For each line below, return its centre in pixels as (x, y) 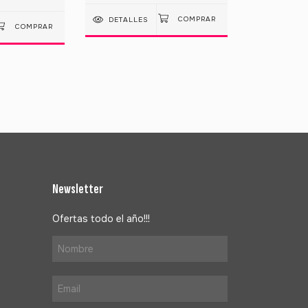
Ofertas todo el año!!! (101, 218)
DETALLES (128, 20)
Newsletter (78, 189)
